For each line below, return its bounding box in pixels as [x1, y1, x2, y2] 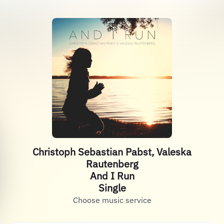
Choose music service [72, 195, 151, 205]
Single [98, 181, 126, 194]
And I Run [89, 169, 134, 182]
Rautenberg [85, 157, 138, 170]
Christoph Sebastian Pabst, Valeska [32, 145, 191, 158]
